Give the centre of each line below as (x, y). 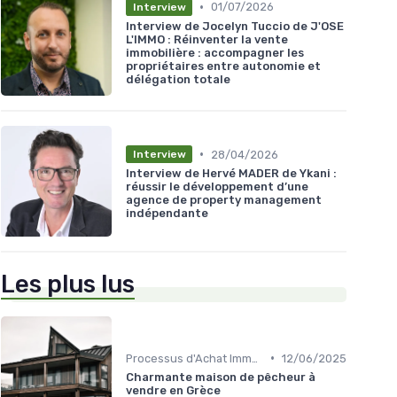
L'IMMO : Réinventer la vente (207, 39)
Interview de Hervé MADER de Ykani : (231, 174)
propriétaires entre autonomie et (223, 66)
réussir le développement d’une (217, 187)
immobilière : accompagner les (215, 52)
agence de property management (224, 200)
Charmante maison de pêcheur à (221, 377)
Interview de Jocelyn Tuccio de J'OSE (235, 26)
